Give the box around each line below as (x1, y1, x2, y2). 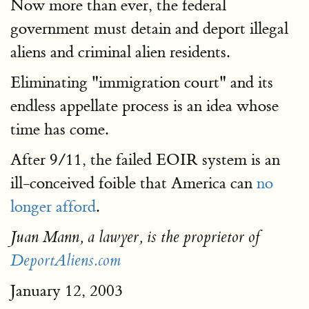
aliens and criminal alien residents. (10, 42, 230, 62)
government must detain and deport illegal (10, 19, 288, 39)
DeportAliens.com (10, 251, 121, 270)
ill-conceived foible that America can (10, 173, 257, 193)
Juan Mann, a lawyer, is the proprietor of (10, 228, 260, 247)
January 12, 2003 (10, 281, 123, 301)
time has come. (10, 119, 108, 139)
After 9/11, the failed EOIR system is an (10, 150, 280, 170)
